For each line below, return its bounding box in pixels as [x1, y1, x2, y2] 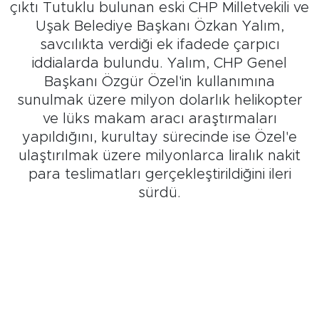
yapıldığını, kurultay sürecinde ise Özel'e [22, 130, 297, 145]
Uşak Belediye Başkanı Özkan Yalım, [35, 19, 284, 34]
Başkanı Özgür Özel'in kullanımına [44, 75, 275, 90]
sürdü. [138, 186, 181, 201]
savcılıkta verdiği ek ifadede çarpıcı [39, 38, 280, 53]
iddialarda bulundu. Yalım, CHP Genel [32, 56, 287, 71]
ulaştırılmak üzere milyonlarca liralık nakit [19, 149, 300, 164]
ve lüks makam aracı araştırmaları [42, 112, 277, 127]
